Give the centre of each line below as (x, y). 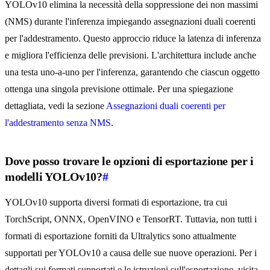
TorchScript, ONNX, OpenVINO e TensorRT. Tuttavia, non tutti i (131, 219)
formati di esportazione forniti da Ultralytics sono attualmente (121, 236)
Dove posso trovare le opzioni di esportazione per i (129, 161)
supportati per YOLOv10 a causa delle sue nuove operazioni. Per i (131, 253)
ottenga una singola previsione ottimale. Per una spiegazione (119, 89)
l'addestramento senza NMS (58, 123)
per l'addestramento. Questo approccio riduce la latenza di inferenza (133, 39)
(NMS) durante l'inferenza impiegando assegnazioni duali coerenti (130, 22)
